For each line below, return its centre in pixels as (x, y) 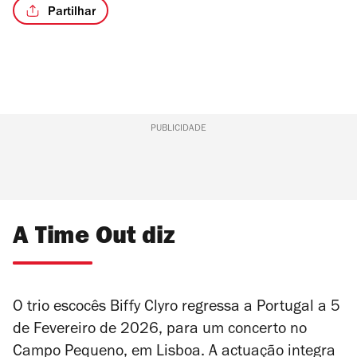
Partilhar (72, 12)
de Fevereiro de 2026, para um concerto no (160, 331)
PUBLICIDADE (178, 129)
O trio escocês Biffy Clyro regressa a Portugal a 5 (177, 309)
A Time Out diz (94, 239)
